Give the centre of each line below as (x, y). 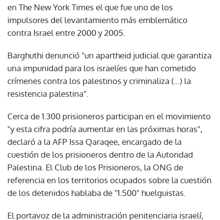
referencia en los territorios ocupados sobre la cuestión (110, 180)
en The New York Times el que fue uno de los (90, 7)
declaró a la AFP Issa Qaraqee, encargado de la (95, 141)
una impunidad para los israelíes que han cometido (102, 68)
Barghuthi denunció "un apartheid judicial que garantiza (110, 55)
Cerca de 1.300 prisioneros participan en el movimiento (109, 116)
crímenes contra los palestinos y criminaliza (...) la (99, 81)
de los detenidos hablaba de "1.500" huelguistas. (96, 192)
